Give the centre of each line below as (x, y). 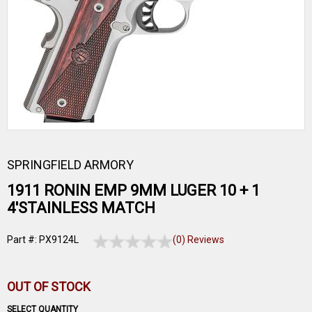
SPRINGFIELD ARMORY (70, 165)
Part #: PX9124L (43, 240)
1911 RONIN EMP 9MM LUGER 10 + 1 (133, 190)
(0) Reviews (199, 240)
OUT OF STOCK (49, 287)
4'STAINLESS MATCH (81, 208)
